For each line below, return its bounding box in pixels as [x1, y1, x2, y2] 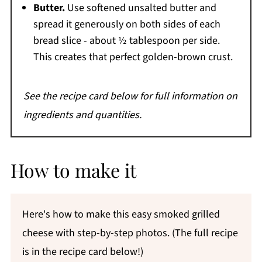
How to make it [10, 157, 136, 182]
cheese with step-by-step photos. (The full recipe [22, 225, 238, 240]
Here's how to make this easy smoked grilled [22, 206, 220, 222]
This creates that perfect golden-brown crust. [33, 49, 233, 64]
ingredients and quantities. [23, 107, 142, 122]
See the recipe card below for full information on [23, 88, 237, 104]
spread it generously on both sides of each [33, 16, 220, 32]
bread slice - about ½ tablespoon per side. [33, 33, 220, 48]
